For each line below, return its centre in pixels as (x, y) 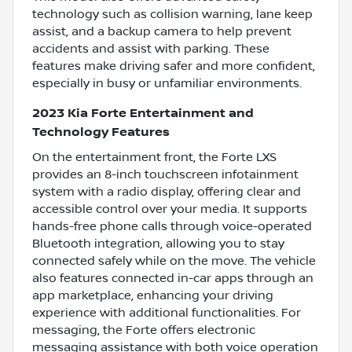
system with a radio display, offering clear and (167, 191)
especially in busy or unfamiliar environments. (167, 83)
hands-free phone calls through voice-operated (172, 226)
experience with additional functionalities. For (167, 312)
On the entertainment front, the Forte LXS (154, 157)
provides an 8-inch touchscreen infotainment (165, 174)
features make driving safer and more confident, (174, 66)
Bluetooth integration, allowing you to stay (158, 243)
